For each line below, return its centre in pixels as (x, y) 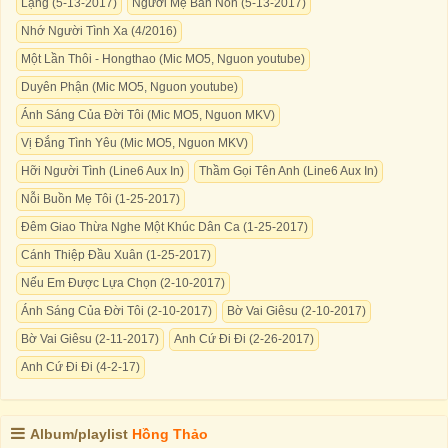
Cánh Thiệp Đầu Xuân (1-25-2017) (116, 255)
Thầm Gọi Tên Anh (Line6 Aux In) (288, 171)
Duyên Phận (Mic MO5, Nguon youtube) (129, 87)
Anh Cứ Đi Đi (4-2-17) (80, 367)
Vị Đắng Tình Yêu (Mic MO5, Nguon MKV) (134, 143)
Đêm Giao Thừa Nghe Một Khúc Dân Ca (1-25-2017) (164, 227)
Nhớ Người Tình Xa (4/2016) (99, 31)
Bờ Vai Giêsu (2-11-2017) (90, 339)
